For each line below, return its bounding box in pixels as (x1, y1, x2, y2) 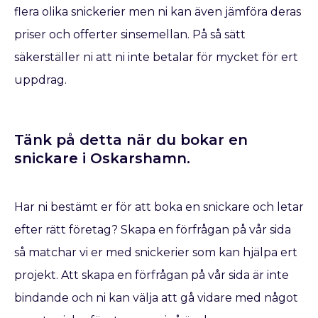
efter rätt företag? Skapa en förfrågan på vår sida (14, 222, 291, 236)
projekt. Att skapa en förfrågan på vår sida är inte (14, 268, 289, 282)
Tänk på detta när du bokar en (14, 131, 248, 148)
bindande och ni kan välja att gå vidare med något (14, 290, 298, 305)
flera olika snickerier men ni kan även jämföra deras (14, 5, 301, 19)
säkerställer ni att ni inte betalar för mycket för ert (14, 50, 298, 65)
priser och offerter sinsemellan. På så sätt (14, 28, 246, 42)
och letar (253, 199, 304, 214)
